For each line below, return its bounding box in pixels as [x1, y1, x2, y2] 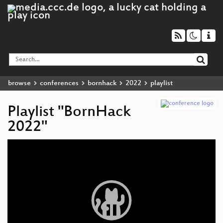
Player [7, 147, 24, 154]
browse [8, 79, 31, 88]
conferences [40, 79, 79, 88]
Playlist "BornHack [7, 104, 131, 121]
